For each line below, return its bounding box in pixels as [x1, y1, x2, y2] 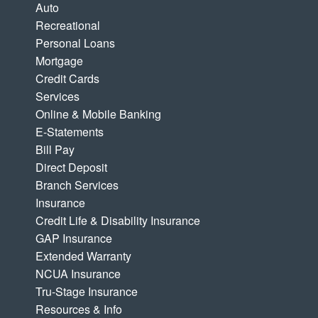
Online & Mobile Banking [35, 106, 161, 123]
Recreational [35, 17, 100, 34]
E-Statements [35, 124, 104, 141]
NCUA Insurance [35, 265, 121, 283]
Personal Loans [35, 35, 115, 52]
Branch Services [35, 177, 119, 194]
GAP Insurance [35, 230, 112, 247]
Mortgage [35, 53, 83, 70]
